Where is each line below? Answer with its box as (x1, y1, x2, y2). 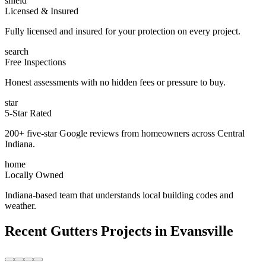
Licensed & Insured (5, 6, 78, 17)
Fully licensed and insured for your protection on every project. (5, 26, 240, 37)
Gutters (50, 223, 97, 239)
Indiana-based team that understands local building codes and (5, 190, 233, 201)
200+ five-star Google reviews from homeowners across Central (5, 128, 245, 139)
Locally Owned (5, 170, 64, 180)
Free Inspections (5, 57, 66, 68)
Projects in (97, 223, 170, 239)
